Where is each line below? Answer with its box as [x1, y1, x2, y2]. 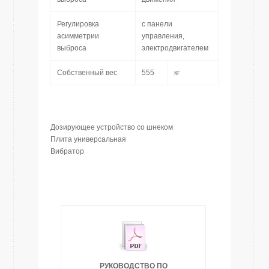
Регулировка [57, 20, 99, 28]
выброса [57, 44, 86, 52]
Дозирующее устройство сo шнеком [50, 123, 173, 131]
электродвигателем [142, 44, 208, 52]
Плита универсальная [50, 135, 126, 144]
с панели [142, 20, 172, 28]
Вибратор [50, 147, 84, 156]
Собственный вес [57, 68, 117, 77]
